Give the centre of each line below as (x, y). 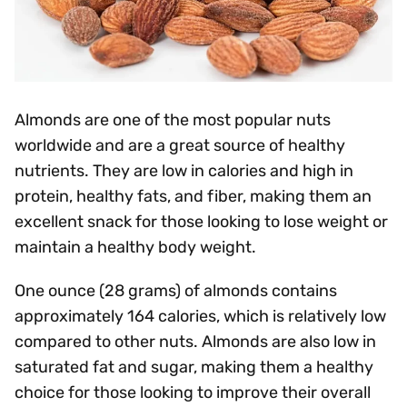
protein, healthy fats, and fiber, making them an (193, 196)
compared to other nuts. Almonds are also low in (195, 342)
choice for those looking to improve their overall (193, 392)
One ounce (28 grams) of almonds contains (176, 291)
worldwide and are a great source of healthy (180, 145)
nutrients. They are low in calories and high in (184, 171)
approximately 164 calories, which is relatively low (200, 316)
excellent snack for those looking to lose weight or (201, 222)
